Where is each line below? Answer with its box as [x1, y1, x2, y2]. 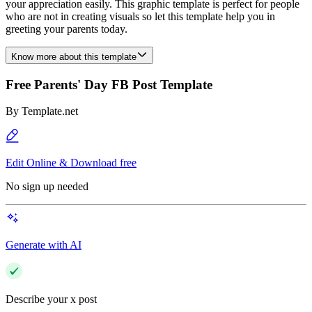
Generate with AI [6, 239, 81, 251]
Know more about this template [11, 52, 136, 62]
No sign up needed [6, 180, 88, 193]
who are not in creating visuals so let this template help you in [6, 10, 275, 22]
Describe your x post [6, 293, 97, 306]
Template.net [22, 105, 78, 118]
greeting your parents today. [6, 23, 127, 35]
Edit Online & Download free [6, 157, 136, 169]
